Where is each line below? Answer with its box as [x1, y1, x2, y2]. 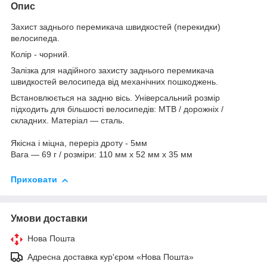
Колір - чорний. [11, 49, 70, 60]
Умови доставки [11, 213, 88, 224]
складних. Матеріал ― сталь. [11, 116, 125, 126]
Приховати [11, 175, 57, 185]
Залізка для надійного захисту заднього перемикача [11, 66, 214, 76]
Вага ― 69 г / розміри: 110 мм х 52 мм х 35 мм [11, 150, 193, 160]
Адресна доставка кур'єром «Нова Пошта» [27, 252, 194, 262]
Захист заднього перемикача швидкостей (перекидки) [11, 22, 221, 32]
